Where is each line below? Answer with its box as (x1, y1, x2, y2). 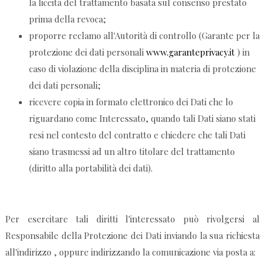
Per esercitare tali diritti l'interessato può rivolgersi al (5, 213, 260, 225)
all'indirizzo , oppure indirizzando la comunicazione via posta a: (5, 246, 256, 258)
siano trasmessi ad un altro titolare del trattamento (28, 146, 235, 158)
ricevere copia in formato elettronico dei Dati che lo (28, 96, 233, 108)
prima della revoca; (28, 13, 106, 25)
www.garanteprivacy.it (146, 46, 235, 59)
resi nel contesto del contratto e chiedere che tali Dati (28, 129, 245, 141)
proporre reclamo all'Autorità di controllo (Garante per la (28, 30, 260, 42)
